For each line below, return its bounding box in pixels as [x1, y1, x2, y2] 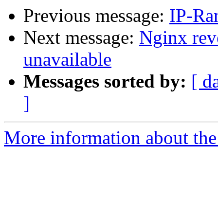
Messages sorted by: [23, 71, 186, 92]
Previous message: [23, 5, 169, 26]
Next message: [23, 27, 139, 48]
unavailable [23, 49, 111, 70]
